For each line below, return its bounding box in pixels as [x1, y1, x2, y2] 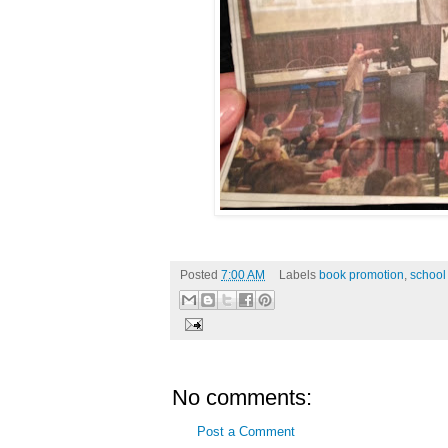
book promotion [318, 267, 404, 282]
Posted [180, 267, 221, 282]
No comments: [172, 385, 312, 411]
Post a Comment [197, 424, 295, 440]
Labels [278, 267, 319, 282]
